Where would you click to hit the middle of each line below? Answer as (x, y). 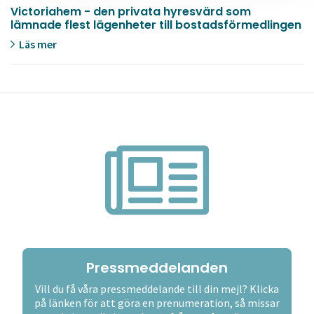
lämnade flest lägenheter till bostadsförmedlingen (156, 25)
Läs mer (37, 44)
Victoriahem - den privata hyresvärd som (131, 11)
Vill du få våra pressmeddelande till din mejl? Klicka (157, 288)
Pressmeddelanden (157, 267)
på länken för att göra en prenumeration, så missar (157, 302)
